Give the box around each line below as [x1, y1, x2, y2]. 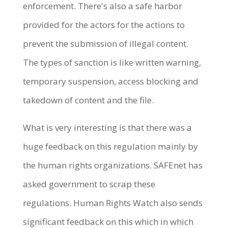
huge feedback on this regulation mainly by [22, 140, 198, 152]
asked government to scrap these [22, 178, 155, 190]
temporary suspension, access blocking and [22, 75, 198, 87]
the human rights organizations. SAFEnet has [22, 159, 203, 171]
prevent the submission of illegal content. [22, 38, 188, 49]
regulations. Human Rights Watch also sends [22, 197, 203, 209]
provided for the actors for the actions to [22, 19, 185, 31]
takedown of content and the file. [22, 94, 154, 106]
